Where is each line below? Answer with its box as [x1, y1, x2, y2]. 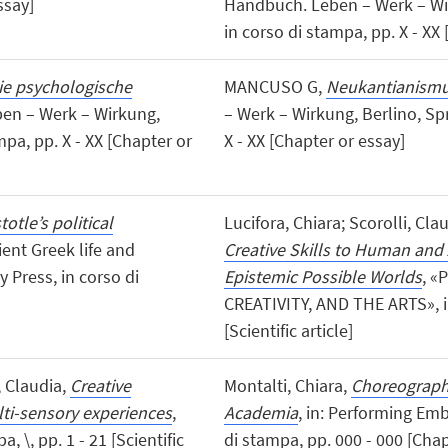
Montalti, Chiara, [223, 374, 351, 398]
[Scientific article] [223, 318, 353, 342]
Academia [223, 401, 298, 425]
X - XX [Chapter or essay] [223, 128, 405, 152]
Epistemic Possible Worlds [223, 264, 422, 288]
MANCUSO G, [223, 74, 326, 98]
